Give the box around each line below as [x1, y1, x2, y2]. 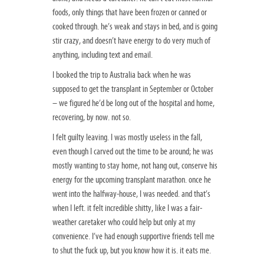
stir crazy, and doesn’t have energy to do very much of [52, 35, 210, 47]
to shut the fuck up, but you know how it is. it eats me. [52, 245, 211, 256]
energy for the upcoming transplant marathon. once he [52, 174, 211, 186]
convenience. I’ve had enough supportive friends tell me [52, 231, 214, 242]
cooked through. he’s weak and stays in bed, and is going [52, 21, 217, 32]
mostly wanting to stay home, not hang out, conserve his [52, 160, 217, 171]
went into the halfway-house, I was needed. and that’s [52, 189, 210, 200]
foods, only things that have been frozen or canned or [52, 7, 207, 18]
